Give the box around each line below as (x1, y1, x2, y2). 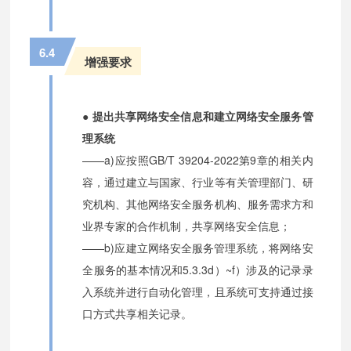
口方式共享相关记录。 (82, 306, 193, 322)
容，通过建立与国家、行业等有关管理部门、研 (82, 174, 313, 190)
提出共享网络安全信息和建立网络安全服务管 (92, 108, 313, 125)
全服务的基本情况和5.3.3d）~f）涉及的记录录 (82, 262, 313, 278)
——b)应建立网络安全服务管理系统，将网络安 (82, 240, 313, 256)
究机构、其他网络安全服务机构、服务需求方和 (82, 196, 313, 212)
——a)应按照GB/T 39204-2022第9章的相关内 (82, 152, 313, 168)
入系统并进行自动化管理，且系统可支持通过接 (82, 284, 313, 300)
